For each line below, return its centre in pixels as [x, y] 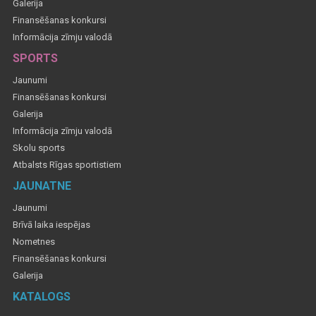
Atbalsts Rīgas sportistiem [67, 165]
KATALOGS [42, 297]
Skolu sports [39, 148]
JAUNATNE [42, 186]
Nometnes [34, 242]
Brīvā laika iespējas [51, 225]
